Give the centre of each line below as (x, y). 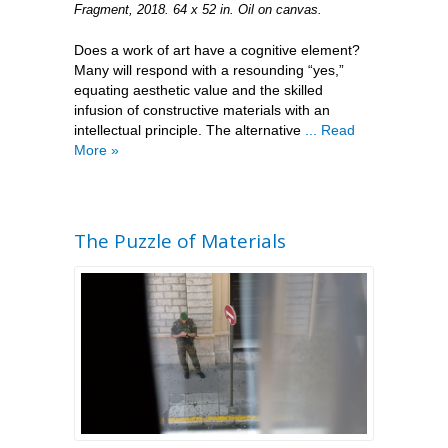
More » (96, 150)
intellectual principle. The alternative (189, 130)
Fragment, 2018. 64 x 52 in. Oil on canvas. (198, 10)
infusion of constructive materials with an (202, 110)
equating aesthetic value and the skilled (198, 90)
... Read (330, 130)
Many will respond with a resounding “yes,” (209, 70)
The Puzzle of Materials (180, 241)
